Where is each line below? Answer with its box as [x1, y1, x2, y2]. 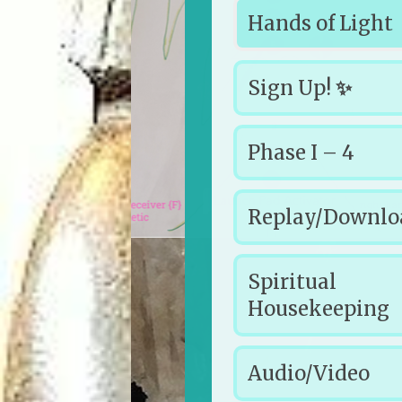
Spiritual [248, 268, 336, 294]
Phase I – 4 [248, 139, 354, 165]
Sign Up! [248, 74, 336, 100]
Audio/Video [248, 360, 370, 386]
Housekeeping [248, 295, 389, 321]
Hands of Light [248, 10, 393, 36]
